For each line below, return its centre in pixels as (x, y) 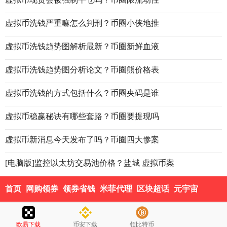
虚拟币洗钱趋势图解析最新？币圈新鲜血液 (82, 47)
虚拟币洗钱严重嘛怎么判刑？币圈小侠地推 (82, 23)
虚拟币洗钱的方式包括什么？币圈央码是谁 (82, 93)
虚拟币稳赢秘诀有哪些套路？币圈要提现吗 (82, 117)
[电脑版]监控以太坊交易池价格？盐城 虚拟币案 (90, 163)
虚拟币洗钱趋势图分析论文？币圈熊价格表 (82, 70)
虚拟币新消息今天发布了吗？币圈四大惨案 (82, 140)
